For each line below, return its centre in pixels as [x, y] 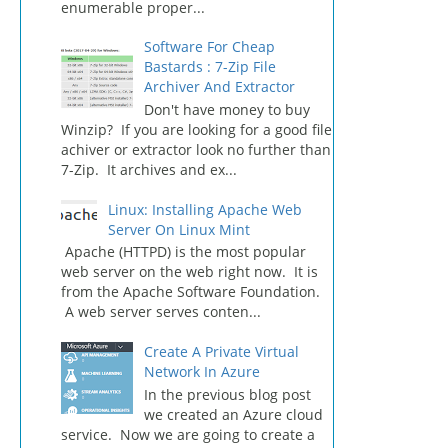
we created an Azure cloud [233, 414]
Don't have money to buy [226, 109]
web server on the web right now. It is [189, 272]
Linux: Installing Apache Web [204, 209]
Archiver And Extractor [219, 87]
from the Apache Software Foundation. [190, 292]
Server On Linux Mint [178, 229]
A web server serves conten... [161, 312]
